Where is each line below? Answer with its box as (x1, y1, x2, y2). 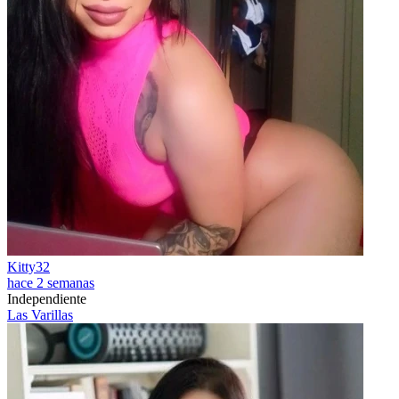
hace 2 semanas (7, 275, 94, 290)
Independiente (7, 291, 86, 306)
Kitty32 (7, 259, 50, 274)
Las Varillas (7, 307, 73, 322)
